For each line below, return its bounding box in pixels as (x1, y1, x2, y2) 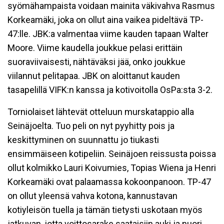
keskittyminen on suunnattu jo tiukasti (7, 134, 159, 145)
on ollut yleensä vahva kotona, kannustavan (7, 190, 177, 201)
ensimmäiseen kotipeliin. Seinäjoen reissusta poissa (7, 148, 216, 159)
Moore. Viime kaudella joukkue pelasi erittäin (7, 42, 182, 53)
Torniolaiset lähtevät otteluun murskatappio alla (7, 106, 194, 117)
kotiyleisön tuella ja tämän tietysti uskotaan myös (7, 204, 202, 215)
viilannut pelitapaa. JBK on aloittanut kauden (7, 70, 180, 81)
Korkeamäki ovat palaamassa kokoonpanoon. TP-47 (7, 176, 211, 187)
